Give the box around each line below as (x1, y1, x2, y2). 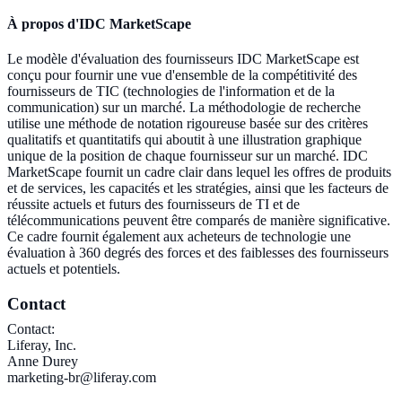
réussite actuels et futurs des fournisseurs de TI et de (7, 196, 300, 212)
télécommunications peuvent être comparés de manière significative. (7, 212, 390, 228)
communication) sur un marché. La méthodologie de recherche (7, 99, 361, 115)
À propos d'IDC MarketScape (7, 15, 191, 31)
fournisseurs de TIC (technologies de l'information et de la (7, 83, 335, 99)
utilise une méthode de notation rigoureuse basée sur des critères (7, 115, 368, 131)
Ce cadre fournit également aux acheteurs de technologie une (7, 228, 351, 244)
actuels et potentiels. (7, 260, 120, 276)
